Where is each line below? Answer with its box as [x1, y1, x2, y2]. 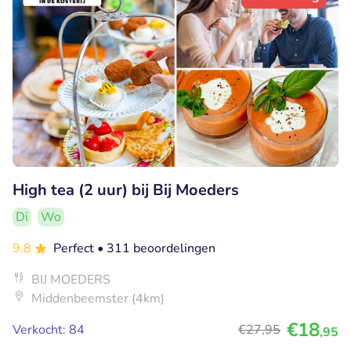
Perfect [53, 239, 97, 257]
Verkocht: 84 [13, 320, 85, 338]
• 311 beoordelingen [97, 239, 215, 257]
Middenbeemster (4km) [31, 289, 165, 307]
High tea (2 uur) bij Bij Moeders [13, 179, 239, 201]
